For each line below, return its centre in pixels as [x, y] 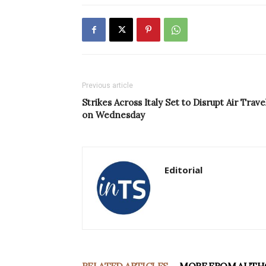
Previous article [107, 86]
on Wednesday [113, 115]
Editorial [183, 170]
